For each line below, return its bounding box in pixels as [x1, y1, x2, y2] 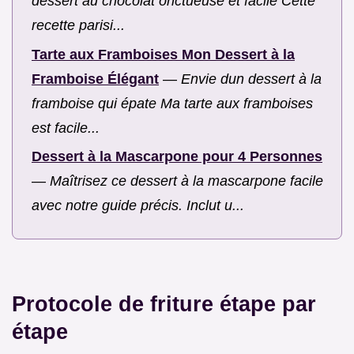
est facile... [32, 119, 100, 136]
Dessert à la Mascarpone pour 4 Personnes [32, 149, 322, 165]
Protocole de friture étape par [12, 291, 316, 316]
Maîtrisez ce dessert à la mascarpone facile [50, 173, 323, 190]
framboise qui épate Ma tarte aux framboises [32, 95, 313, 111]
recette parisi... [32, 17, 125, 34]
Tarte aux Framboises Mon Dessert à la [32, 46, 295, 62]
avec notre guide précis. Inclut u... [32, 198, 244, 214]
